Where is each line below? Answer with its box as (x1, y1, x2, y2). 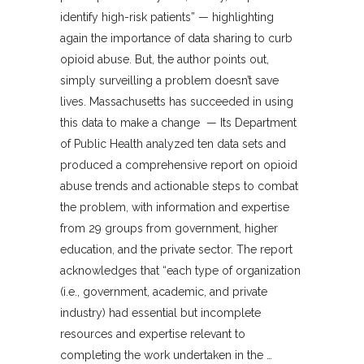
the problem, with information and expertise (60, 200, 289, 214)
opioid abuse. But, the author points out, (60, 52, 269, 66)
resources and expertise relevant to (60, 327, 245, 340)
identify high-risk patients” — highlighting (60, 10, 274, 24)
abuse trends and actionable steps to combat (60, 179, 298, 193)
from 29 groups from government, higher (60, 221, 278, 235)
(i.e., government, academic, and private (60, 284, 267, 298)
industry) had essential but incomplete (60, 305, 261, 319)
